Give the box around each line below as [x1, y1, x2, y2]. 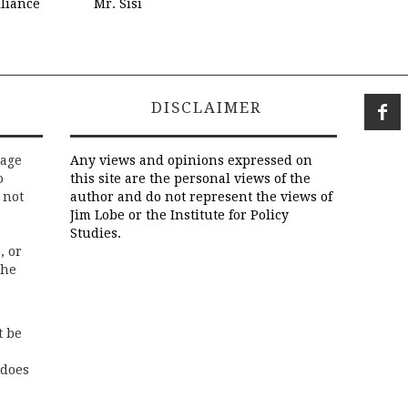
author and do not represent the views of [70, 189, 332, 205]
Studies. [70, 226, 121, 241]
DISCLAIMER [145, 98, 262, 117]
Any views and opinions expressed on [70, 153, 312, 168]
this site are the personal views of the [70, 171, 311, 187]
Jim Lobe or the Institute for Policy [70, 208, 289, 223]
